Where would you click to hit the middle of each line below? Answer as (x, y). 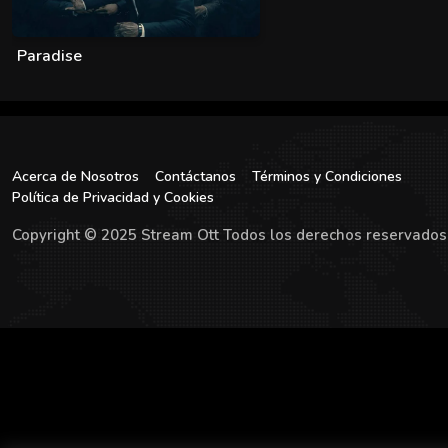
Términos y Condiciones (327, 176)
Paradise (49, 56)
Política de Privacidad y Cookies (113, 197)
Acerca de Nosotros (75, 176)
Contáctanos (195, 176)
